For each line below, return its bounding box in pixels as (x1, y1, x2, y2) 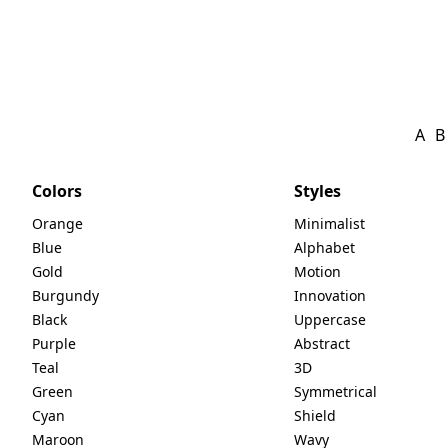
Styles (294, 179, 342, 202)
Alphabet (294, 237, 356, 257)
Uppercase (294, 309, 367, 329)
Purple (32, 333, 76, 353)
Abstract (294, 333, 351, 353)
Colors (32, 179, 82, 202)
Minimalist (294, 213, 366, 233)
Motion (294, 261, 342, 281)
